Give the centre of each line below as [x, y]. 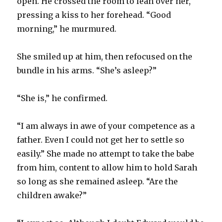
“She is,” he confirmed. [62, 98]
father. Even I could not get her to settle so [101, 139]
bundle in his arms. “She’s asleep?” [87, 70]
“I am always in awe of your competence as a [106, 126]
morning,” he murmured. [67, 28]
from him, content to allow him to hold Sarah [107, 167]
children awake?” [52, 195]
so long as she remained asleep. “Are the [98, 181]
